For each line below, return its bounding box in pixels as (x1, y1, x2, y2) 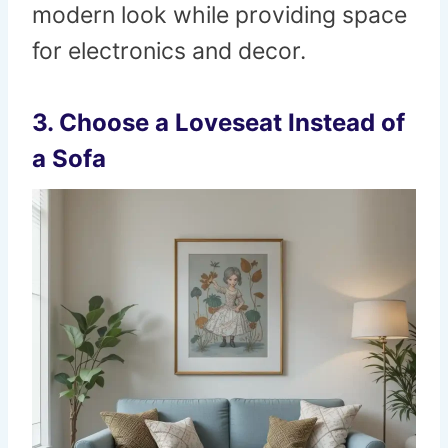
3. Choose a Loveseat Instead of (32, 108, 405, 138)
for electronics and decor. (32, 37, 306, 66)
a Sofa (32, 144, 106, 174)
